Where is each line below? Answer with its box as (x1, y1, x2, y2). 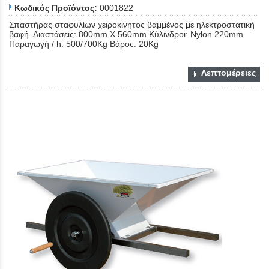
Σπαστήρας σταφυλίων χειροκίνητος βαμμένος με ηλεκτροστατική (9, 20, 255, 30)
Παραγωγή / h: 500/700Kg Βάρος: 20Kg (9, 39, 159, 49)
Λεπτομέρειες (201, 68, 256, 78)
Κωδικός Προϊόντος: (14, 3, 97, 13)
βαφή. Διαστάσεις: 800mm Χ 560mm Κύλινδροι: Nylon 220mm (9, 29, 243, 40)
